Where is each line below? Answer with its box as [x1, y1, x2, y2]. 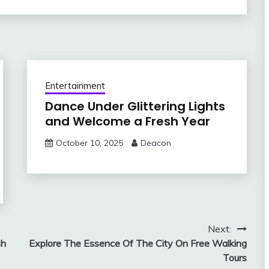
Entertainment [44, 80, 105, 92]
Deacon [140, 138, 171, 149]
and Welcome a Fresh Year [44, 113, 210, 130]
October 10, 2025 [55, 138, 123, 149]
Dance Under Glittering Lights [44, 98, 225, 115]
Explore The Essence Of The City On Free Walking [28, 237, 247, 250]
